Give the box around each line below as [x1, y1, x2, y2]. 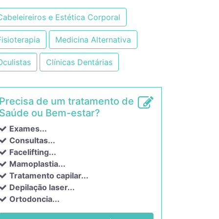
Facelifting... [9, 147, 56, 157]
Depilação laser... [9, 182, 75, 192]
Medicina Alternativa [55, 35, 131, 44]
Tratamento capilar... [9, 171, 88, 180]
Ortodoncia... [9, 194, 60, 204]
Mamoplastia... [9, 159, 66, 169]
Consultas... [9, 135, 55, 145]
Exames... [9, 124, 47, 133]
